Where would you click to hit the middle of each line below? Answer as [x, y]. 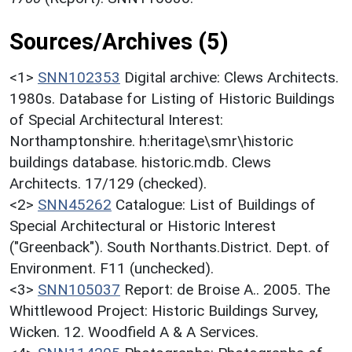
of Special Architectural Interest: [116, 119]
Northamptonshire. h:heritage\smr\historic [151, 141]
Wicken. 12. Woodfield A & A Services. [134, 332]
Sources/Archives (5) [119, 41]
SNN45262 [75, 204]
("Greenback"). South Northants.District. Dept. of [170, 247]
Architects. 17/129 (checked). [108, 183]
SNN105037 [79, 289]
